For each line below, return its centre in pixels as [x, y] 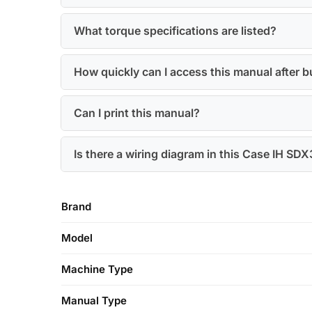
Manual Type [94, 301]
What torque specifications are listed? [175, 31]
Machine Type [97, 270]
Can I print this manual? [137, 113]
